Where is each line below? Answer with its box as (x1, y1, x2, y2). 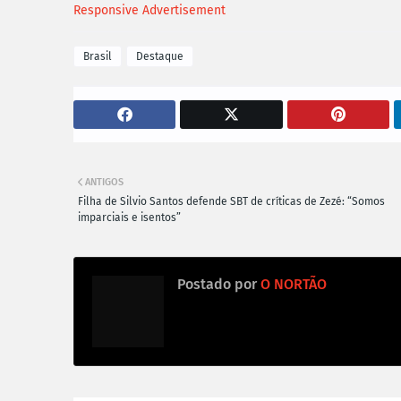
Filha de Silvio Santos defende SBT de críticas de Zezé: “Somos (78, 194, 385, 208)
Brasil (83, 49, 112, 63)
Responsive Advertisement (73, 2, 226, 18)
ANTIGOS (85, 175, 124, 188)
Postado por (177, 275, 257, 293)
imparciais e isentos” (78, 210, 181, 224)
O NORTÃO (257, 275, 327, 293)
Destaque (136, 49, 183, 63)
